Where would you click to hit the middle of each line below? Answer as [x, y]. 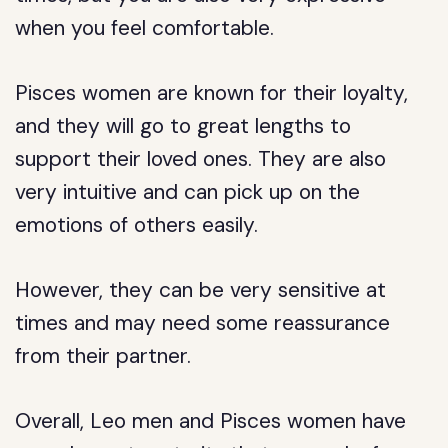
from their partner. [103, 356]
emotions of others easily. [137, 225]
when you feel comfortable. [145, 28]
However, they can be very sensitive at [201, 290]
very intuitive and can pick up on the [188, 192]
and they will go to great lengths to [183, 126]
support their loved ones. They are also [201, 159]
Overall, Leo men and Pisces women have [211, 421]
